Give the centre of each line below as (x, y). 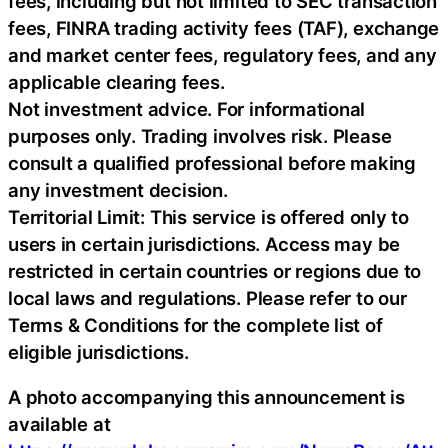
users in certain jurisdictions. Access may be (204, 243)
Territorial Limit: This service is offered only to (208, 216)
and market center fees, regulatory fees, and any (222, 54)
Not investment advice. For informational (187, 108)
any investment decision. (118, 189)
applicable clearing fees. (116, 81)
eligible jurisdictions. (98, 351)
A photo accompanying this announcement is (206, 397)
